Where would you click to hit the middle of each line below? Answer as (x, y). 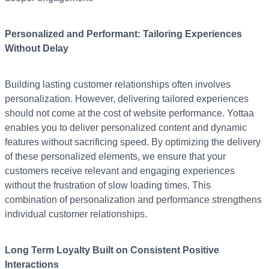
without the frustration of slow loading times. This (108, 186)
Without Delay (37, 49)
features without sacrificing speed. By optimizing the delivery (133, 142)
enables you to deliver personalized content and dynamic (126, 128)
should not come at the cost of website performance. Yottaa (129, 113)
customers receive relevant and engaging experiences (120, 171)
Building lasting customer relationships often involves (118, 85)
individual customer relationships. (76, 214)
